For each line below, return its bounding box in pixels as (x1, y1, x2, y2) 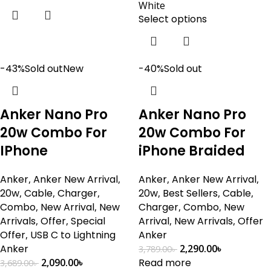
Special (71, 214, 105, 228)
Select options (139, 12, 207, 26)
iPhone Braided (139, 142, 245, 160)
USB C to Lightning (30, 228, 116, 242)
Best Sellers (163, 186, 218, 200)
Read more (139, 256, 191, 270)
